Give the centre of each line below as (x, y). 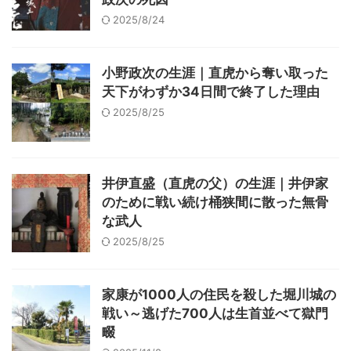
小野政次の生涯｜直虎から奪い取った (215, 73)
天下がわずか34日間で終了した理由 (211, 92)
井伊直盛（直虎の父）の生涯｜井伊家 (215, 183)
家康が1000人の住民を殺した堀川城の (219, 295)
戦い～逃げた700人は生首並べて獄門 (215, 313)
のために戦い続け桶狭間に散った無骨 (215, 202)
